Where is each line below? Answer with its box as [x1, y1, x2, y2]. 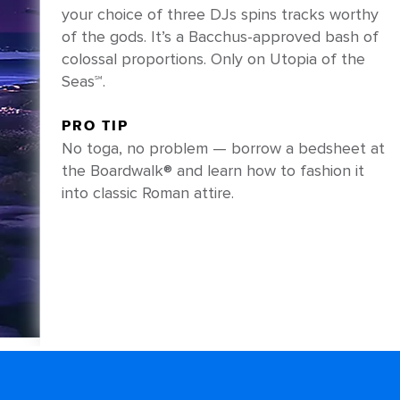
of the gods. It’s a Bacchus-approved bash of [61, 27, 379, 46]
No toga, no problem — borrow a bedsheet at [61, 138, 385, 158]
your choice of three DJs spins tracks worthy [61, 4, 379, 24]
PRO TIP [61, 117, 129, 135]
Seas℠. [61, 71, 105, 91]
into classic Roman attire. [61, 183, 234, 203]
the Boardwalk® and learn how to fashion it [61, 161, 364, 180]
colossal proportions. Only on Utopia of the [61, 49, 365, 69]
